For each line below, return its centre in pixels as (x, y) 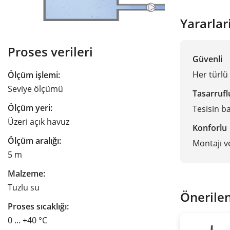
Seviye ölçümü (35, 89)
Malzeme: (26, 174)
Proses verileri (50, 52)
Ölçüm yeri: (30, 108)
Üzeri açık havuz (39, 122)
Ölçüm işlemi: (34, 75)
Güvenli (207, 59)
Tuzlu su (24, 188)
